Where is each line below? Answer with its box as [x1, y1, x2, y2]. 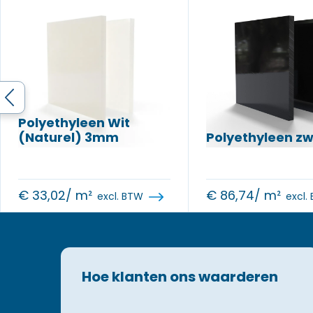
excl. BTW [97, 189, 143, 203]
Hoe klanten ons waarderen [82, 267, 278, 286]
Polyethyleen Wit [18, 114, 130, 131]
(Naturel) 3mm [18, 129, 119, 146]
